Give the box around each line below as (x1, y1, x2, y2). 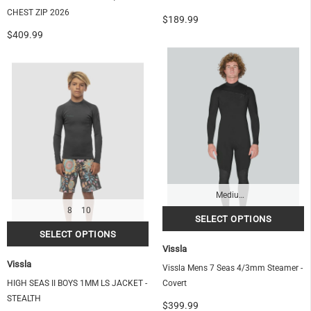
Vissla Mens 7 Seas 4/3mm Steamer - (162, 263, 303, 274)
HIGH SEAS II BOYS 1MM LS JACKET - (7, 278, 147, 289)
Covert (162, 278, 187, 289)
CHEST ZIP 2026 (7, 8, 69, 18)
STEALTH (7, 294, 41, 304)
